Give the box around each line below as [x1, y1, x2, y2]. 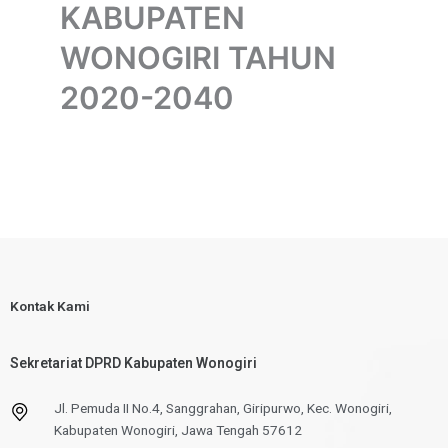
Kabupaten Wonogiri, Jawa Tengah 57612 [53, 421, 302, 438]
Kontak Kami [10, 297, 90, 314]
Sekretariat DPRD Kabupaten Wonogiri [10, 354, 257, 371]
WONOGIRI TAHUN [60, 38, 336, 76]
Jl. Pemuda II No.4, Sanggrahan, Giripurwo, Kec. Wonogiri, [53, 399, 392, 416]
